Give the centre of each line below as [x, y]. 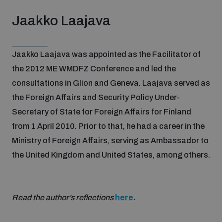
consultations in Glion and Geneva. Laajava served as [111, 83]
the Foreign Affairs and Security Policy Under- [96, 97]
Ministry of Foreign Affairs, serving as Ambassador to [110, 140]
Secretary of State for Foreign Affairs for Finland [102, 112]
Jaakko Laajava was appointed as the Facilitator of [106, 54]
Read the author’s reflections [63, 197]
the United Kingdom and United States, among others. [111, 155]
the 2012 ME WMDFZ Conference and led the [94, 69]
